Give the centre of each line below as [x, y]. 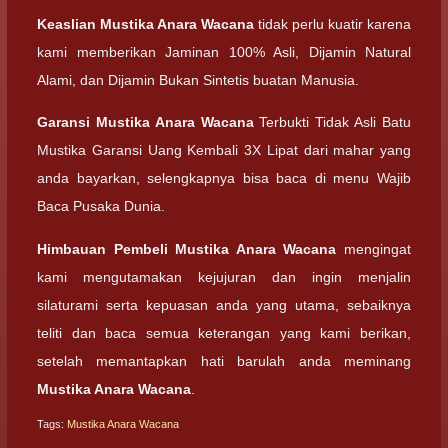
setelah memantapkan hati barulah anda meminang [224, 360]
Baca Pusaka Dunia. [101, 206]
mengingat [374, 248]
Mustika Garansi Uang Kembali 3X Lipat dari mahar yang [224, 150]
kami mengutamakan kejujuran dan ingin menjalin [224, 276]
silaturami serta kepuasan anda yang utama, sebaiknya [224, 304]
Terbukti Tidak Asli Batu [332, 122]
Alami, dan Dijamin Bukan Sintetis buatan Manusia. [198, 80]
